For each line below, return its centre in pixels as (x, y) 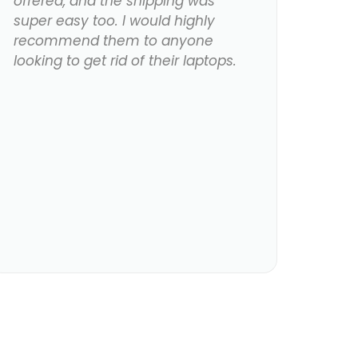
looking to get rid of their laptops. (125, 61)
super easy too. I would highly (115, 21)
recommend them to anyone (114, 41)
